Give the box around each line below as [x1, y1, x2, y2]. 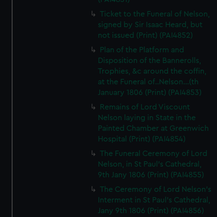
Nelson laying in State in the [98, 114, 196, 122]
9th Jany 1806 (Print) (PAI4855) [98, 171, 204, 179]
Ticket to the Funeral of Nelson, [100, 10, 210, 18]
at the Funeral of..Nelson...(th [98, 78, 199, 86]
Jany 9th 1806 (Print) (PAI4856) [98, 207, 204, 215]
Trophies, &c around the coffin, [98, 67, 207, 75]
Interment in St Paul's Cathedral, [98, 196, 211, 204]
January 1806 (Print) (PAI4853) [98, 89, 202, 96]
